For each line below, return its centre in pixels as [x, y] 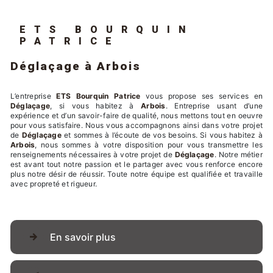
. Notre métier [238, 154]
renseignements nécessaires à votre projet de [93, 154]
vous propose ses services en [201, 96]
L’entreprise [36, 96]
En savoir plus [83, 237]
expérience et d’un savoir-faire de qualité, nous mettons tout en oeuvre [136, 115]
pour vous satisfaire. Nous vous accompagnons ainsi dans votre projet [136, 125]
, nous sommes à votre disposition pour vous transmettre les [149, 144]
